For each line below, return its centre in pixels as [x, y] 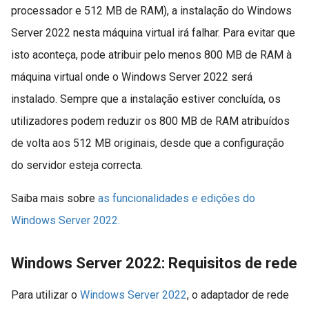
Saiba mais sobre [54, 198]
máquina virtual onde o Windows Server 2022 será [132, 77]
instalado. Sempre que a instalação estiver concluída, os [146, 99]
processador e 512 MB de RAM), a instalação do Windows [151, 10]
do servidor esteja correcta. [77, 165]
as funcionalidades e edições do [177, 198]
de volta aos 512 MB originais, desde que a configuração [148, 143]
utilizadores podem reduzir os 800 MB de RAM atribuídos [150, 121]
